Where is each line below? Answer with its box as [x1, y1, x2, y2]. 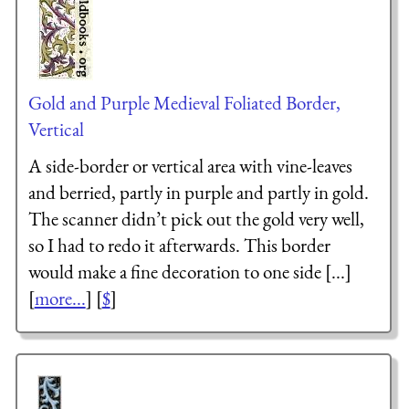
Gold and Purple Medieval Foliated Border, [27, 90, 341, 116]
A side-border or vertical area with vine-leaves [27, 152, 352, 178]
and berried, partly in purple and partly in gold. [27, 179, 369, 204]
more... [34, 285, 86, 310]
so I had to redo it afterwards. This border [27, 232, 330, 257]
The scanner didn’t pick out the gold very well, [27, 205, 364, 231]
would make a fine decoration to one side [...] [27, 258, 351, 284]
